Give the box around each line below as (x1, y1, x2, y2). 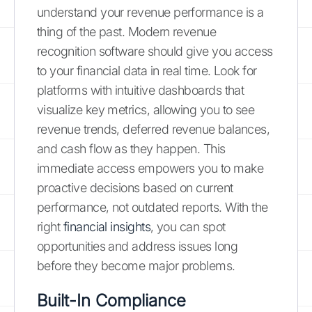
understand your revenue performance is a (37, 4, 264, 19)
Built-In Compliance (37, 290, 186, 311)
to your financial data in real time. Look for (37, 63, 257, 78)
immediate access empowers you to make (37, 160, 264, 175)
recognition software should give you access (37, 43, 273, 58)
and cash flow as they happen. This (37, 141, 226, 156)
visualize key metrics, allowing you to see (37, 102, 255, 117)
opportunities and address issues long (37, 238, 238, 253)
